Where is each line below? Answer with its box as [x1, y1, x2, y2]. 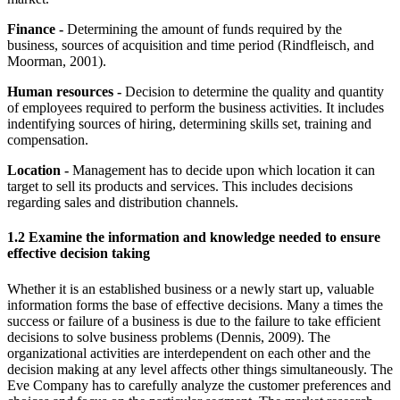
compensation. [7, 132, 88, 148]
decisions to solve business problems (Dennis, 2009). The [7, 329, 330, 345]
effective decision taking [7, 246, 150, 262]
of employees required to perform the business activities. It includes [7, 100, 384, 116]
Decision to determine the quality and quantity [121, 84, 384, 100]
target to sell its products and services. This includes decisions [7, 179, 353, 195]
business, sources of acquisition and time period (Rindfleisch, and [7, 37, 374, 54]
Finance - [7, 21, 63, 37]
